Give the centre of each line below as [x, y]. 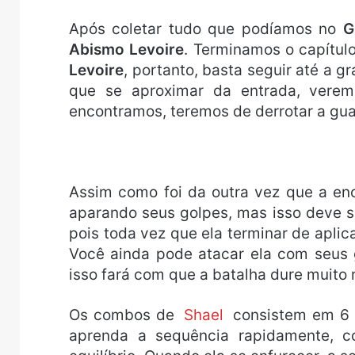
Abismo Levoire [127, 50]
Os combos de [125, 315]
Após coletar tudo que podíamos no [206, 29]
